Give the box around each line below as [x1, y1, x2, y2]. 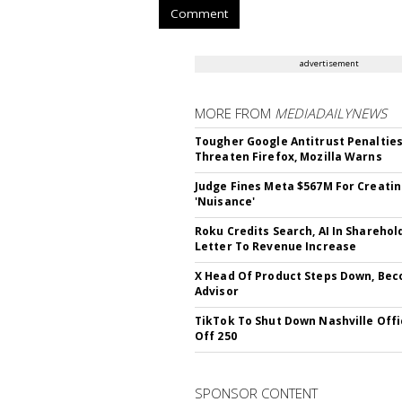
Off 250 [195, 328, 237, 344]
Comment [170, 5, 228, 22]
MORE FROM [195, 104, 275, 122]
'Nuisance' [195, 194, 256, 209]
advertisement [300, 57, 359, 69]
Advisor [195, 284, 239, 299]
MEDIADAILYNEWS [275, 104, 387, 122]
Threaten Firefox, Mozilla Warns [195, 149, 382, 164]
